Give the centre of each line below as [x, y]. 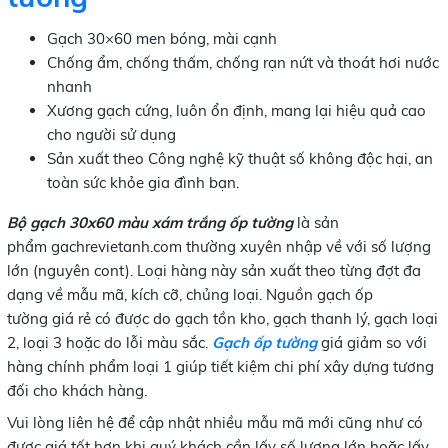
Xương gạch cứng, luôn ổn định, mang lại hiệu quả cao [236, 110]
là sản [315, 222]
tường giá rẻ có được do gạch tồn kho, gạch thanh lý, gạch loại [222, 318]
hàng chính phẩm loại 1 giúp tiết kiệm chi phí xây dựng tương [220, 366]
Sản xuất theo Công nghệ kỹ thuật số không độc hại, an [239, 158]
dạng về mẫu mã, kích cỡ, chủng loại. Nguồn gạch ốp [189, 294]
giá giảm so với [371, 342]
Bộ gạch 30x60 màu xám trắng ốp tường [149, 222]
